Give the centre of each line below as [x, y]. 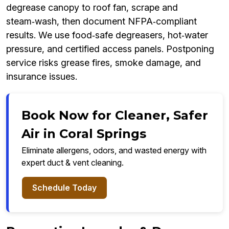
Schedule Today [64, 188]
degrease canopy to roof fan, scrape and [92, 8]
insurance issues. [42, 77]
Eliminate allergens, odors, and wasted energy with [114, 151]
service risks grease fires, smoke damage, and [104, 63]
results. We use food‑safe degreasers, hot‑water [107, 35]
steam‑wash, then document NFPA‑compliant [101, 21]
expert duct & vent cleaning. [73, 163]
